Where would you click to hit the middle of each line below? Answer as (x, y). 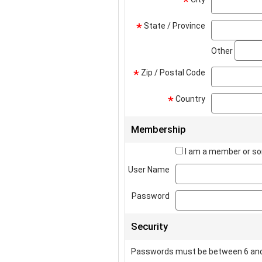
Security (149, 226)
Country (189, 99)
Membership (158, 129)
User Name (149, 170)
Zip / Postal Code (172, 73)
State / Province (174, 26)
